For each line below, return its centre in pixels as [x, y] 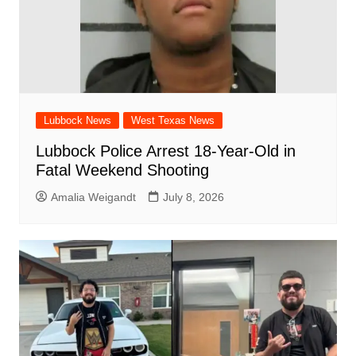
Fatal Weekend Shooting [122, 170]
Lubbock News [77, 120]
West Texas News [172, 120]
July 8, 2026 [193, 197]
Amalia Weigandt [93, 197]
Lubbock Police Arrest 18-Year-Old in [165, 151]
